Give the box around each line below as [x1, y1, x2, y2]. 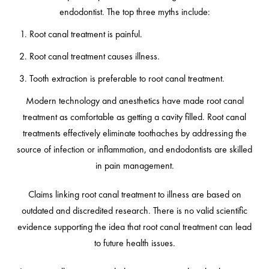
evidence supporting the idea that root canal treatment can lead [17, 220, 252, 234]
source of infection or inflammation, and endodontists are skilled [17, 143, 252, 156]
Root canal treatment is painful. [29, 28, 142, 41]
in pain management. [95, 159, 174, 172]
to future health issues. [94, 237, 175, 250]
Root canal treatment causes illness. [29, 50, 160, 63]
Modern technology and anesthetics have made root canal [25, 94, 244, 107]
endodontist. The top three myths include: [59, 5, 210, 19]
